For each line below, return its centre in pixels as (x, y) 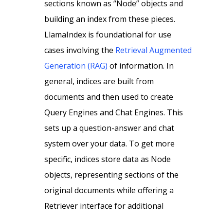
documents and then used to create (109, 97)
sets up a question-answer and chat (109, 128)
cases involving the (80, 50)
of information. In (141, 65)
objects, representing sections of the (112, 174)
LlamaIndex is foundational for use (108, 34)
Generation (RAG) (76, 65)
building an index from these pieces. (110, 19)
